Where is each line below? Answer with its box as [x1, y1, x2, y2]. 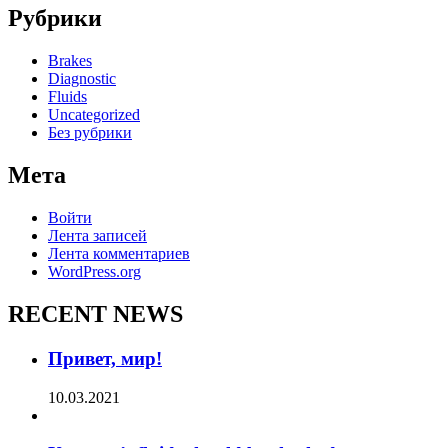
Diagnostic [48, 70, 116, 88]
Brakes [48, 52, 92, 70]
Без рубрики [48, 124, 132, 142]
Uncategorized [48, 106, 140, 124]
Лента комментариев [48, 244, 190, 262]
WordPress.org [48, 262, 141, 280]
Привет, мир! [48, 347, 162, 369]
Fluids [48, 88, 87, 106]
